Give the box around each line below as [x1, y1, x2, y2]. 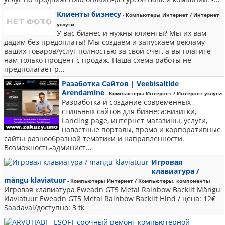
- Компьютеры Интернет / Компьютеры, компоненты [66, 177, 210, 184]
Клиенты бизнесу [57, 9, 121, 19]
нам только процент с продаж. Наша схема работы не [4, 55, 191, 65]
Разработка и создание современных [62, 97, 191, 107]
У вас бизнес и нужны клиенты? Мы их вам [57, 28, 206, 38]
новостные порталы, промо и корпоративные [62, 125, 221, 134]
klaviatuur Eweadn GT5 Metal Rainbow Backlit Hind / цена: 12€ [4, 194, 215, 203]
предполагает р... [4, 64, 65, 74]
